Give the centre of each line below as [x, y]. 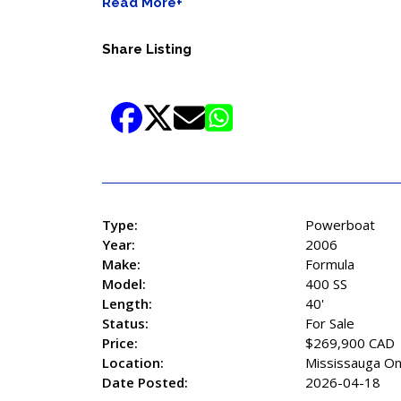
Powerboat [340, 225]
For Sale [330, 324]
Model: [124, 284]
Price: [120, 343]
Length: [127, 304]
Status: [125, 324]
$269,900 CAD [350, 343]
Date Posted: [145, 383]
